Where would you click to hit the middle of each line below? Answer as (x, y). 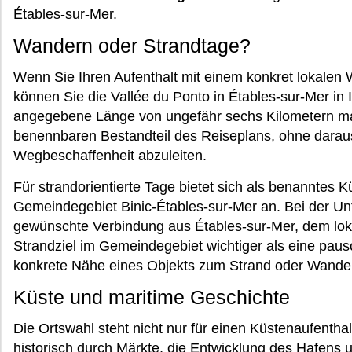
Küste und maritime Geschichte (152, 297)
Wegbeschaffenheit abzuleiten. (110, 156)
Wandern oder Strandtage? (132, 46)
